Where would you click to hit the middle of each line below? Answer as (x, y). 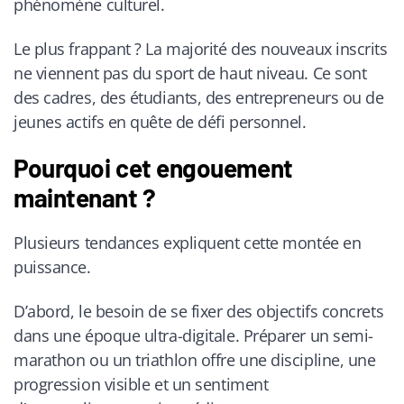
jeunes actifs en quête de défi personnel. (160, 121)
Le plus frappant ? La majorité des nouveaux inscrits (201, 48)
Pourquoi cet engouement (153, 168)
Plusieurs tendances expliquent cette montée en (188, 243)
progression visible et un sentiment (141, 384)
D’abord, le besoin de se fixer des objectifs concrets (199, 311)
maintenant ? (85, 198)
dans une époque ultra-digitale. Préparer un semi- (193, 335)
